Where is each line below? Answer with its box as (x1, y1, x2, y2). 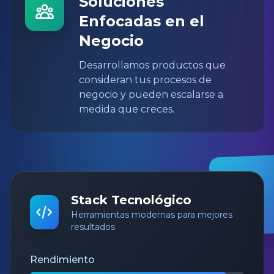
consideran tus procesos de (79, 74, 212, 86)
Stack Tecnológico (70, 193, 191, 207)
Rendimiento (30, 254, 95, 265)
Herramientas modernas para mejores (70, 209, 232, 220)
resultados (70, 221, 115, 232)
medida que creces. (79, 103, 174, 115)
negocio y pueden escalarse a (79, 89, 223, 100)
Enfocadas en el (79, 12, 204, 30)
